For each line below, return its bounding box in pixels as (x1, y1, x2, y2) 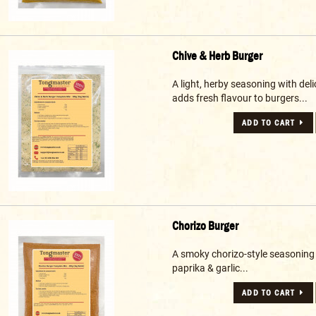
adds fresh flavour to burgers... (171, 92, 308, 104)
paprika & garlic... (171, 262, 248, 274)
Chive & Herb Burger (171, 49, 262, 64)
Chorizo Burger (171, 219, 238, 234)
